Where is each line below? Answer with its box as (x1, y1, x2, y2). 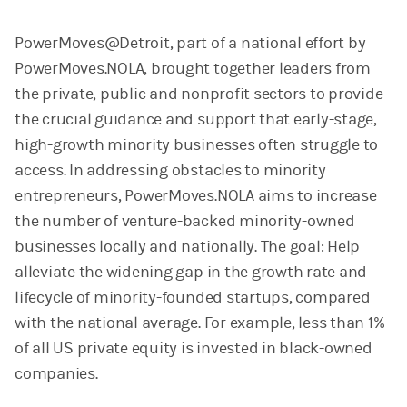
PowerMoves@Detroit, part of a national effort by (15, 33, 366, 53)
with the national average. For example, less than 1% (15, 313, 385, 333)
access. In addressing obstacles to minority (15, 160, 326, 180)
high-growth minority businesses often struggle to (15, 134, 379, 154)
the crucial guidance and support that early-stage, (15, 109, 378, 129)
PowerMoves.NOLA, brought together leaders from (15, 58, 371, 78)
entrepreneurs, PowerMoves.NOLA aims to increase (15, 185, 377, 205)
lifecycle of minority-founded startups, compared (15, 287, 371, 307)
